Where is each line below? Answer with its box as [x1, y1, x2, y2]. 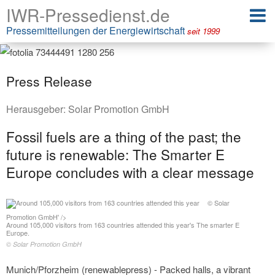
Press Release [6, 71, 92, 90]
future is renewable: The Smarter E [6, 144, 225, 164]
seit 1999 [187, 25, 220, 37]
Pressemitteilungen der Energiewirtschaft [6, 23, 187, 37]
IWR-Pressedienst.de [6, 2, 170, 27]
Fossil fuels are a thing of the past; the [6, 126, 241, 146]
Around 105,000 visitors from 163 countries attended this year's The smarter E [6, 220, 239, 230]
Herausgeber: [6, 101, 68, 116]
